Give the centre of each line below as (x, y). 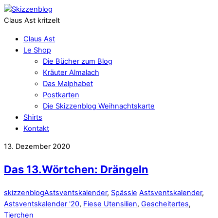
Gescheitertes (165, 204)
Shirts (33, 117)
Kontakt (36, 128)
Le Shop (37, 50)
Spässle (124, 192)
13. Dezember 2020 (37, 147)
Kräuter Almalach (71, 72)
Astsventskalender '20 (42, 204)
